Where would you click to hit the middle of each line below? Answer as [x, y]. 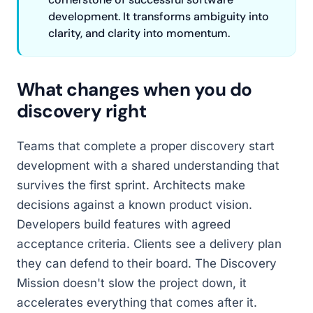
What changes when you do [134, 89]
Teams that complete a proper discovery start [146, 146]
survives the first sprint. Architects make [131, 185]
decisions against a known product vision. [134, 205]
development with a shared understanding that [148, 166]
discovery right [82, 111]
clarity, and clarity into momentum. [139, 33]
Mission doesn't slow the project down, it [132, 283]
